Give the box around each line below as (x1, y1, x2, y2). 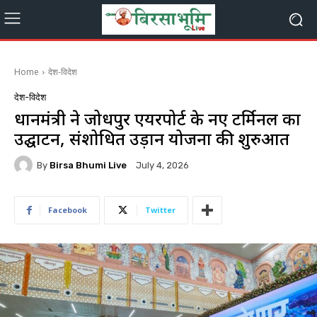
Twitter (145, 204, 175, 215)
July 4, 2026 (136, 160, 189, 171)
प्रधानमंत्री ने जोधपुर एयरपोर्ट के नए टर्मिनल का (14, 107, 301, 130)
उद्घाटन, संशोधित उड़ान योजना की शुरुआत (14, 127, 289, 150)
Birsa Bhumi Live (50, 159, 127, 171)
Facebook (48, 204, 87, 215)
